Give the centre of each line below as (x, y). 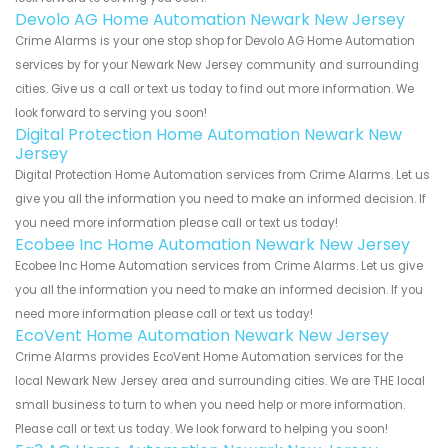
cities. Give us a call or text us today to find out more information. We (214, 88)
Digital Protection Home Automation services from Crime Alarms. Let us (222, 174)
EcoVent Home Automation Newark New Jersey (202, 335)
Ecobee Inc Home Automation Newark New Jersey (212, 244)
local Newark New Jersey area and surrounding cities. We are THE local (220, 380)
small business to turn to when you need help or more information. (210, 404)
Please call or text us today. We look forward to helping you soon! (201, 428)
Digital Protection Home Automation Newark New (208, 134)
